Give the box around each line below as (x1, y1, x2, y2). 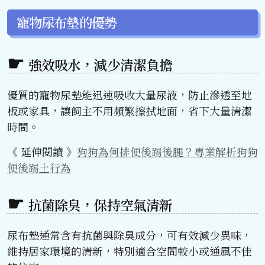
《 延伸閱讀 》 (7, 143, 77, 159)
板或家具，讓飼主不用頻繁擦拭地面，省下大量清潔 (7, 102, 252, 118)
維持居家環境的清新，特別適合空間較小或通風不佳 (7, 243, 252, 258)
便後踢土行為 (7, 159, 71, 175)
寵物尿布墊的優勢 (17, 12, 117, 32)
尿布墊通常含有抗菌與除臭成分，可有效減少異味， (7, 227, 252, 243)
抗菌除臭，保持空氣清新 (28, 195, 172, 215)
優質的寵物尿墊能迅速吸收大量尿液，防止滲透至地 (7, 86, 252, 102)
